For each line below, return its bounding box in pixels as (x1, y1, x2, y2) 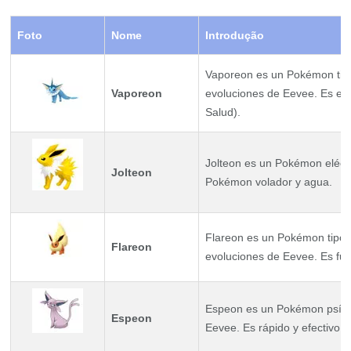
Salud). (205, 106, 241, 118)
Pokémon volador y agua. (205, 175, 333, 188)
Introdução (205, 29, 265, 42)
